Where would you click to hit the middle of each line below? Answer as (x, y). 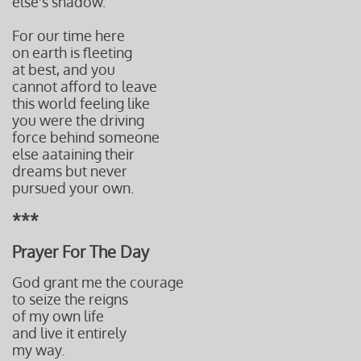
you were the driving (78, 120)
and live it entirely (69, 333)
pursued (41, 188)
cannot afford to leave (85, 86)
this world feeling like (81, 103)
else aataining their (73, 154)
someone (129, 137)
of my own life (58, 316)
